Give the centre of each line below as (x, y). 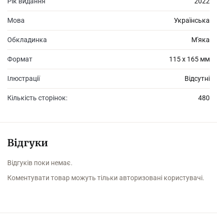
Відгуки (28, 143)
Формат (20, 59)
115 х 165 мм (189, 59)
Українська (192, 21)
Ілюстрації (23, 79)
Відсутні (197, 79)
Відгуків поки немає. (40, 163)
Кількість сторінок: (38, 98)
